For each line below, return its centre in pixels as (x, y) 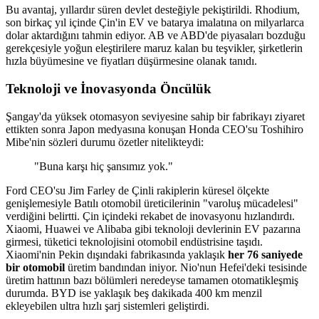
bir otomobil (35, 267)
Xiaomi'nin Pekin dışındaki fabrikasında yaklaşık (117, 254)
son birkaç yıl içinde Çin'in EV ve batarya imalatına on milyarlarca (155, 23)
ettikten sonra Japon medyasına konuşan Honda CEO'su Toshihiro (155, 129)
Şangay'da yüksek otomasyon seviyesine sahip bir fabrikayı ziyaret (155, 116)
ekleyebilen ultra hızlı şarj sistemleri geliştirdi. (108, 305)
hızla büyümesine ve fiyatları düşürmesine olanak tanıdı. (131, 61)
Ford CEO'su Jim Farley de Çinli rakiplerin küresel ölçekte (137, 190)
